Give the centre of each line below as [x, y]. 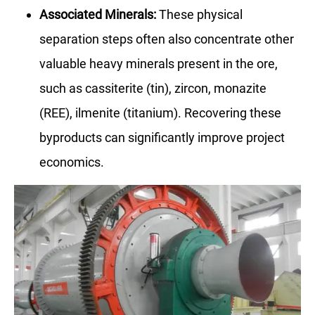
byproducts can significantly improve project [162, 137]
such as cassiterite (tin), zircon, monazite [153, 88]
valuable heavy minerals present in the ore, [159, 63]
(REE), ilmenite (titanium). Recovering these [160, 112]
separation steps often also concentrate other [167, 39]
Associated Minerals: [98, 14]
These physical [199, 14]
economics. [72, 162]
